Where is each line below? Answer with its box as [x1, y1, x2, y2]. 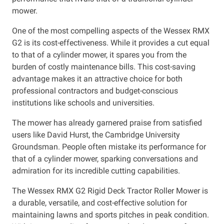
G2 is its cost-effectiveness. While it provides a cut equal [12, 37, 209, 47]
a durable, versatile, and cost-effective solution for [12, 197, 187, 207]
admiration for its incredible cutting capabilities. [12, 165, 180, 175]
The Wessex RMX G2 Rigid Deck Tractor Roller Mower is [12, 185, 208, 195]
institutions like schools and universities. [12, 97, 154, 107]
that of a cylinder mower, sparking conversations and [12, 153, 198, 163]
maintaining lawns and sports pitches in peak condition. [12, 209, 209, 219]
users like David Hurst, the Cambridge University [12, 129, 180, 139]
